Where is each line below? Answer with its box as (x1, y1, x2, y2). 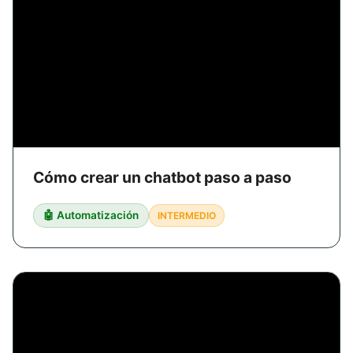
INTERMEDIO (158, 209, 216, 221)
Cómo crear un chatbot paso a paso (33, 167, 292, 187)
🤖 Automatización (43, 208, 139, 221)
